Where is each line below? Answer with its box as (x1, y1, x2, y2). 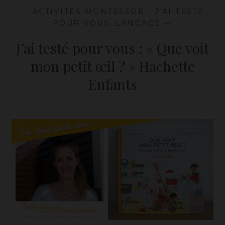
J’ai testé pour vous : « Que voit (16, 39, 209, 58)
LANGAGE (116, 19, 161, 28)
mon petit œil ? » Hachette (30, 57, 195, 76)
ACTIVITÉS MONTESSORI (32, 7, 149, 17)
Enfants (88, 75, 137, 94)
